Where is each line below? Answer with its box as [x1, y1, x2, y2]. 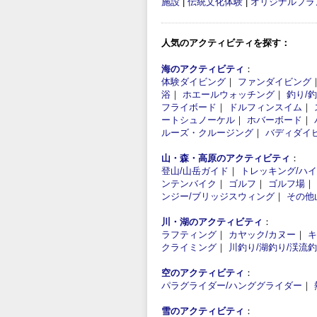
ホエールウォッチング [183, 88, 275, 100]
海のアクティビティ [161, 63, 244, 74]
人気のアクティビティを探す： [161, 37, 290, 48]
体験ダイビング [161, 76, 226, 87]
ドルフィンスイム [229, 101, 302, 113]
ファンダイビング [238, 76, 311, 87]
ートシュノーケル [161, 114, 235, 125]
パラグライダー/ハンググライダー [161, 279, 302, 291]
